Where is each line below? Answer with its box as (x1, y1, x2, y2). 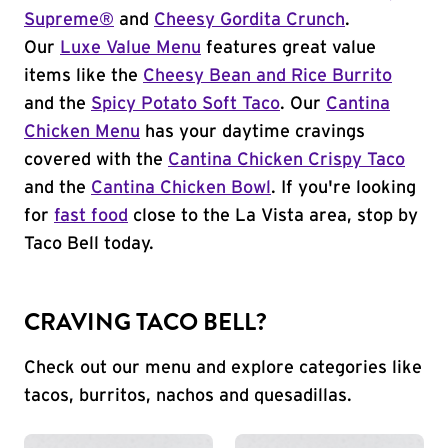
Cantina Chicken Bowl (91, 179, 271, 197)
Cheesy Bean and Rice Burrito (143, 67, 392, 85)
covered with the (24, 151, 168, 169)
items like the (24, 67, 143, 85)
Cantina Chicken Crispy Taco (168, 151, 405, 169)
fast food (54, 207, 128, 225)
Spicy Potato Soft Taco (91, 95, 280, 113)
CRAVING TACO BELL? (24, 305, 267, 339)
